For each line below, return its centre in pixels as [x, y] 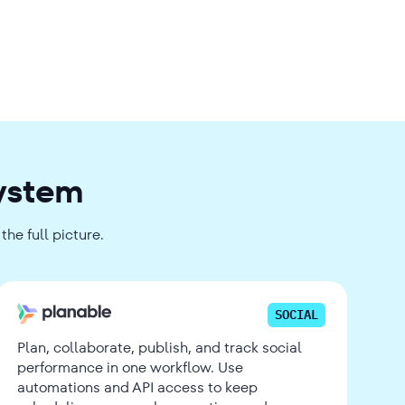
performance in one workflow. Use [130, 367]
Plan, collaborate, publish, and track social [159, 347]
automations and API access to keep [137, 387]
